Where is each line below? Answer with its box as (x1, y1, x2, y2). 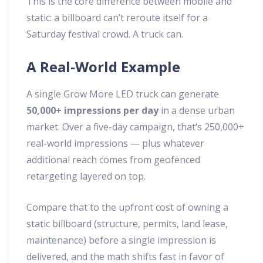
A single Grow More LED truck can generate (26, 87, 219, 101)
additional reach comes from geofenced (26, 153, 200, 167)
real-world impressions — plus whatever (26, 137, 204, 150)
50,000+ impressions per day (26, 104, 159, 117)
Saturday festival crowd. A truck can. (26, 28, 183, 41)
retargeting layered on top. (26, 170, 146, 183)
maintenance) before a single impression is (26, 234, 216, 247)
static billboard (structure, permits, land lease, (26, 217, 228, 231)
